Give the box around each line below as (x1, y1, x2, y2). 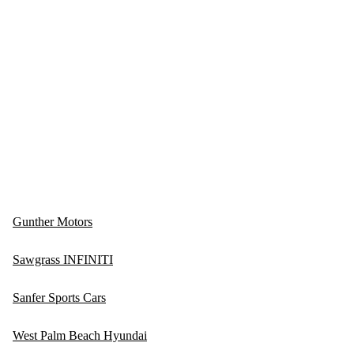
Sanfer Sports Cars (13, 291, 106, 305)
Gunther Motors (13, 215, 92, 229)
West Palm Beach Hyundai (13, 329, 147, 343)
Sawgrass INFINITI (13, 253, 113, 267)
